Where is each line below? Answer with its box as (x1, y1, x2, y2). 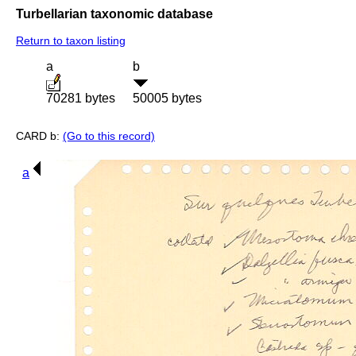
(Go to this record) (63, 130, 155, 143)
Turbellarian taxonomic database (16, 6, 213, 21)
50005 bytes (133, 91, 202, 106)
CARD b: (16, 130, 63, 143)
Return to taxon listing (16, 34, 126, 48)
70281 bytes (46, 91, 115, 106)
